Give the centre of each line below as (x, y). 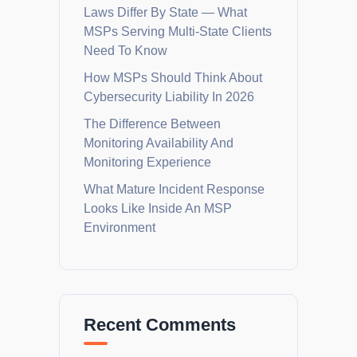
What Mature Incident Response (174, 190)
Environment (120, 228)
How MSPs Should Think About (173, 78)
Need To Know (126, 51)
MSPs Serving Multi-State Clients (178, 32)
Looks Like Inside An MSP (158, 209)
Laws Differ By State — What (165, 13)
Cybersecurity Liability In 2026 (169, 97)
